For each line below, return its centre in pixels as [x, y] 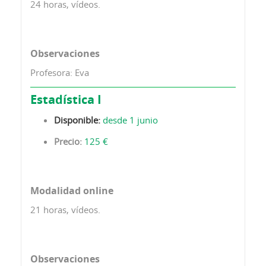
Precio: [69, 141]
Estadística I [66, 99]
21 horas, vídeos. [65, 209]
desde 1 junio [130, 120]
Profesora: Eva [60, 72]
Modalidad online [72, 190]
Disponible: [78, 120]
